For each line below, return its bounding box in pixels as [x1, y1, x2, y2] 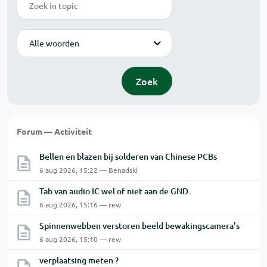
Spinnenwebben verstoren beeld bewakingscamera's [39, 219, 240, 231]
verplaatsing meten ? [39, 254, 119, 266]
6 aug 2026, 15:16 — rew [39, 199, 121, 209]
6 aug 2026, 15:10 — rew [39, 234, 121, 244]
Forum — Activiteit [17, 125, 92, 136]
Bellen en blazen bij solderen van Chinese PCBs [39, 150, 217, 162]
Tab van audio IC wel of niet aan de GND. [39, 185, 191, 197]
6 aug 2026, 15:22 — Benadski [39, 164, 138, 175]
